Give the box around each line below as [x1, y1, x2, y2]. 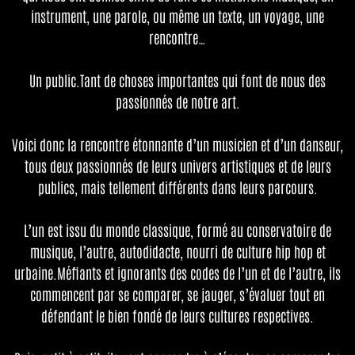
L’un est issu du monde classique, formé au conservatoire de [24, 219, 331, 239]
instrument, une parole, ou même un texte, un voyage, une [31, 6, 324, 25]
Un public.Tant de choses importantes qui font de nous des [29, 70, 326, 90]
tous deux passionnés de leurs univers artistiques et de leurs [24, 155, 331, 175]
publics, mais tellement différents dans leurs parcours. [37, 177, 318, 197]
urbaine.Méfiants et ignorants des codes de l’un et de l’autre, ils [14, 262, 341, 282]
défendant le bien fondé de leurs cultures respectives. [41, 305, 314, 325]
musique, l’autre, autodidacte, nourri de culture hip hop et [29, 241, 326, 261]
